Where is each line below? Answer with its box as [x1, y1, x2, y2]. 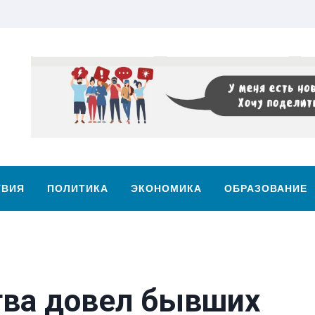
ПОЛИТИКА [47, 182, 108, 195]
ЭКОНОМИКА [131, 182, 202, 195]
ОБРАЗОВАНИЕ [224, 182, 307, 195]
